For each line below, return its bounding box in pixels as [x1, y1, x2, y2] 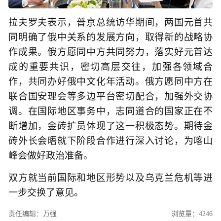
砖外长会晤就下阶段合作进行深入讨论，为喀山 [8, 136, 213, 146]
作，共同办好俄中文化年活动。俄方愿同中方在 [8, 76, 213, 87]
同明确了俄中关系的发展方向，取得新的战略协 [8, 32, 213, 42]
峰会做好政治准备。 [8, 150, 93, 161]
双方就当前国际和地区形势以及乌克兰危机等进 [8, 173, 213, 184]
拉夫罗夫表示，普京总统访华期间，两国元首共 [8, 17, 213, 28]
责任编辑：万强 [8, 210, 57, 218]
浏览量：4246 [171, 210, 213, 218]
